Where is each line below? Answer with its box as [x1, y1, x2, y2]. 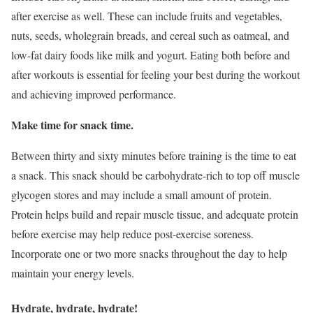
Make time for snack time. [11, 117, 133, 133]
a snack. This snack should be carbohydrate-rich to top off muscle [11, 168, 300, 183]
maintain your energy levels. [11, 265, 134, 281]
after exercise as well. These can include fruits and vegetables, [11, 8, 282, 24]
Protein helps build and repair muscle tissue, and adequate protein [11, 207, 298, 222]
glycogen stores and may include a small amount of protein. [11, 187, 272, 203]
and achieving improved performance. [11, 87, 176, 102]
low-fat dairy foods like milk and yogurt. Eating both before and [11, 48, 290, 63]
